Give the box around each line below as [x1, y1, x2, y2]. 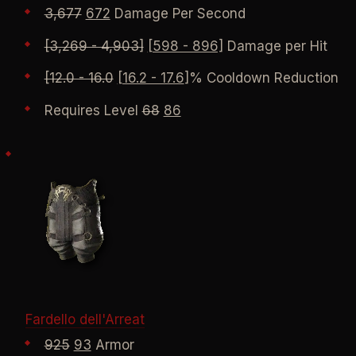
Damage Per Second [110, 6, 246, 22]
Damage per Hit [222, 37, 327, 54]
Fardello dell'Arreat [25, 311, 145, 327]
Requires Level [44, 102, 142, 118]
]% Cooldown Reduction [184, 70, 339, 87]
